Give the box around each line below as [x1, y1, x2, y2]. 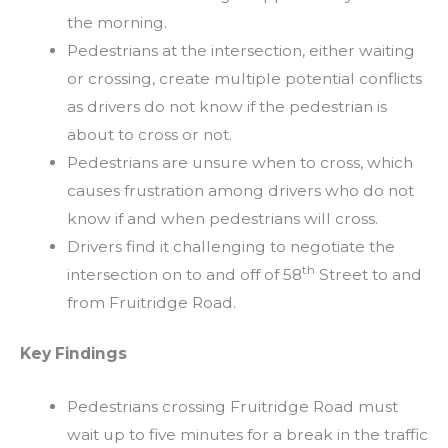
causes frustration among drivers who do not [66, 181, 414, 201]
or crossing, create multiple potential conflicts [66, 69, 422, 89]
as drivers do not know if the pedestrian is [66, 97, 387, 117]
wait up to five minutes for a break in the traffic [66, 425, 428, 445]
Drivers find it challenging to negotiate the [66, 237, 395, 257]
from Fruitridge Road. [66, 293, 236, 313]
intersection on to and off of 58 [66, 265, 302, 285]
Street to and [314, 265, 422, 285]
